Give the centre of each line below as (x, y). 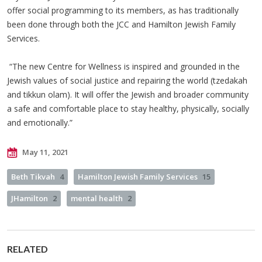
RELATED (27, 249)
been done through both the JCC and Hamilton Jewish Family (121, 24)
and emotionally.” (40, 122)
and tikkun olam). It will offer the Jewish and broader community (128, 94)
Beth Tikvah (33, 176)
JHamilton (30, 198)
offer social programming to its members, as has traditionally (123, 10)
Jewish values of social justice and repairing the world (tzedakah (127, 80)
